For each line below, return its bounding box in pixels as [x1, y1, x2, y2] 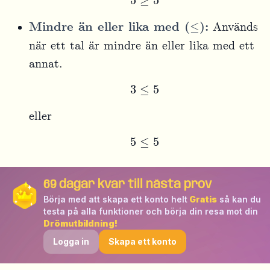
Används [208, 19, 258, 35]
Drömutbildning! [43, 218, 118, 228]
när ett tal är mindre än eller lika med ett [29, 38, 254, 54]
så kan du [217, 193, 261, 204]
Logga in [53, 236, 89, 246]
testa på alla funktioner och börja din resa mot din [43, 206, 258, 216]
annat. [29, 56, 63, 72]
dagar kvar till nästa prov [56, 178, 212, 191]
